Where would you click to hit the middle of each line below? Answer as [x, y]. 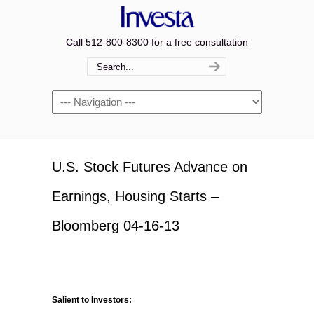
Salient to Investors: [92, 300]
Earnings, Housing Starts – [135, 196]
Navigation [75, 98]
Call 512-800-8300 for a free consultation [157, 42]
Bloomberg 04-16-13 [116, 226]
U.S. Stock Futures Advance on [150, 167]
